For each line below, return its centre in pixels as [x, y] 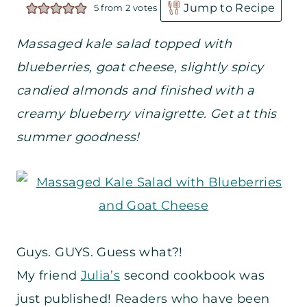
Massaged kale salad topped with [124, 44]
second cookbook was [193, 276]
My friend [49, 276]
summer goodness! [78, 137]
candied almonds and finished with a [136, 91]
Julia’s [100, 276]
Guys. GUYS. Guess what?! [100, 253]
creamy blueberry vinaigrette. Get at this [147, 114]
